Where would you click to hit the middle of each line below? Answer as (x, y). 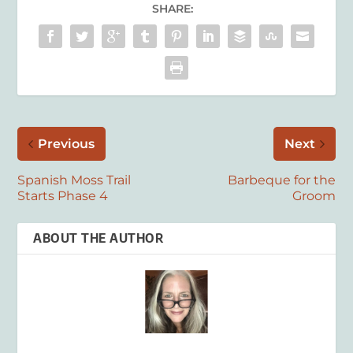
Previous (67, 143)
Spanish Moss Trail (74, 180)
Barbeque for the (281, 180)
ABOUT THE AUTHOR (98, 238)
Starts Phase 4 (63, 195)
